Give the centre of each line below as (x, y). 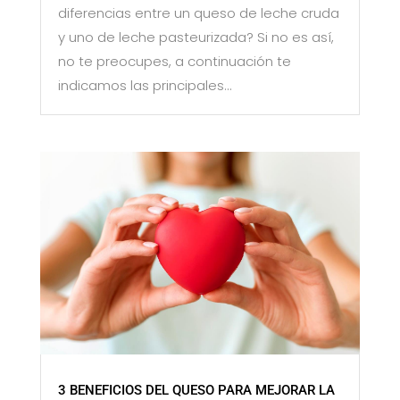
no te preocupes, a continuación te (174, 61)
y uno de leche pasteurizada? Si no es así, (196, 37)
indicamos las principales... (145, 85)
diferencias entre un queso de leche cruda (198, 12)
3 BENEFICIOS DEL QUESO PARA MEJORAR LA (196, 390)
